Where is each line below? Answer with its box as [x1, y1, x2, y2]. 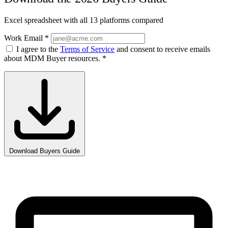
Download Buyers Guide [9, 147, 80, 155]
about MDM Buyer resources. [4, 53, 102, 63]
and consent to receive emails [115, 44, 210, 53]
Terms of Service [60, 44, 115, 53]
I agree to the [16, 44, 60, 53]
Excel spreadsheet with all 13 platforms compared [4, 15, 163, 24]
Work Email [4, 33, 45, 42]
